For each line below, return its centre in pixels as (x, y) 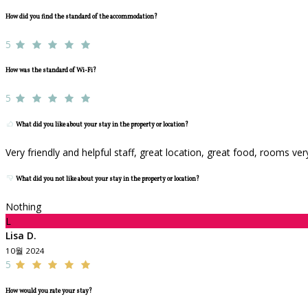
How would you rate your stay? (49, 291)
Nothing (23, 206)
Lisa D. (21, 235)
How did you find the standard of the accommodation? (81, 16)
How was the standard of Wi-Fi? (51, 71)
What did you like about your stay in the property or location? (102, 125)
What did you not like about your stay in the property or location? (107, 179)
